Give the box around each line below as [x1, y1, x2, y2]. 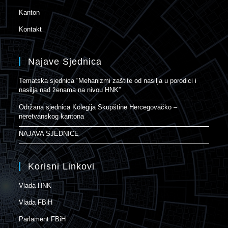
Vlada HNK [19, 182, 52, 190]
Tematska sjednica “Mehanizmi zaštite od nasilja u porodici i [19, 77, 197, 85]
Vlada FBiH [19, 198, 53, 207]
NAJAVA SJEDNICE [19, 130, 79, 138]
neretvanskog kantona [19, 112, 84, 121]
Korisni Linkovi [28, 161, 95, 172]
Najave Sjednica [28, 56, 102, 67]
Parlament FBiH [19, 215, 66, 223]
